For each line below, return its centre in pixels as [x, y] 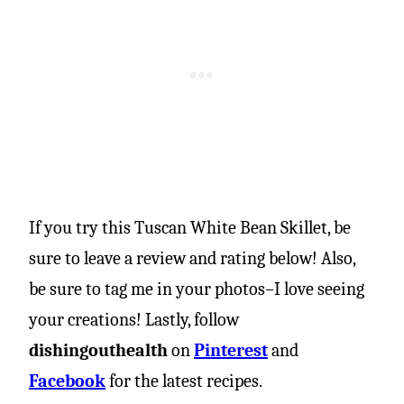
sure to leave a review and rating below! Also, [192, 258]
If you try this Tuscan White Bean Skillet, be [190, 227]
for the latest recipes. [184, 381]
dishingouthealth [98, 350]
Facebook [67, 381]
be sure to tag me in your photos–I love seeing [197, 289]
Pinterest [231, 350]
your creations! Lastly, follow [134, 319]
